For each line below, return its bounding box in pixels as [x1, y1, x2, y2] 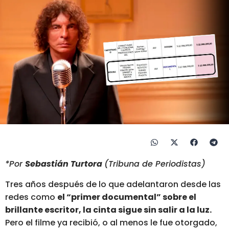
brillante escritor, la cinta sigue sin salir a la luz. [5, 203, 212, 216]
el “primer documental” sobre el [57, 191, 196, 203]
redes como [5, 191, 57, 203]
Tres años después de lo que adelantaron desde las [5, 178, 221, 190]
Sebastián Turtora [25, 158, 104, 170]
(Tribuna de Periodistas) [104, 158, 205, 170]
